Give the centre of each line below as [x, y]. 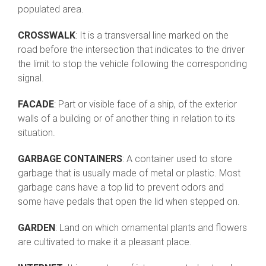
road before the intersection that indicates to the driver [131, 50]
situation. [37, 133]
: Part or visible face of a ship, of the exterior [145, 104]
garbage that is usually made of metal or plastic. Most [129, 173]
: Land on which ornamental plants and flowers [151, 228]
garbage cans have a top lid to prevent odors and [121, 188]
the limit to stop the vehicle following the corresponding [132, 64]
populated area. [51, 9]
